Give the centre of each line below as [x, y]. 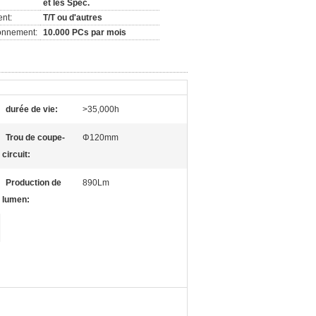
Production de [34, 183]
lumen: [16, 200]
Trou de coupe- [35, 138]
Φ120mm [101, 138]
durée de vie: [32, 109]
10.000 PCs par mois [85, 32]
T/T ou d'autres [73, 18]
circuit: [16, 154]
